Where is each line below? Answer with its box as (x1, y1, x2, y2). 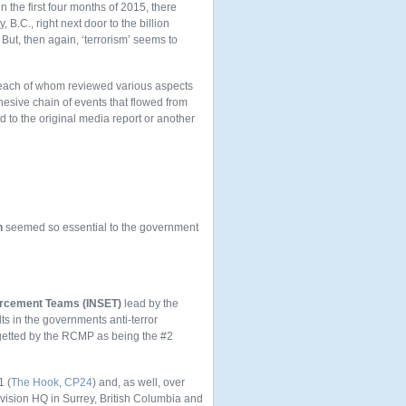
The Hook (11, 376, 59, 389)
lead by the (121, 297, 179, 310)
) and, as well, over (92, 376, 185, 389)
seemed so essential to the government (3, 221, 198, 234)
